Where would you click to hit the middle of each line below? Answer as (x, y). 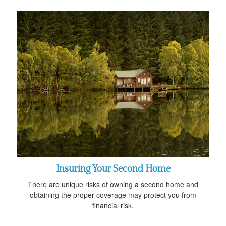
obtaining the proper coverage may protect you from (113, 194)
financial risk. (113, 205)
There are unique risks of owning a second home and (113, 184)
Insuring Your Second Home (113, 169)
